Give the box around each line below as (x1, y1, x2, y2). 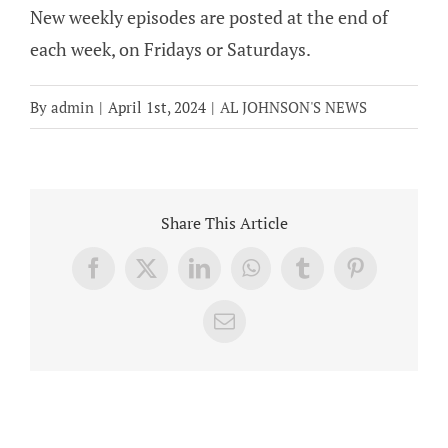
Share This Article (160, 211, 288, 234)
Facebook (91, 266, 175, 288)
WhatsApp (249, 266, 340, 288)
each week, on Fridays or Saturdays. (30, 37, 311, 62)
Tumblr (300, 266, 364, 288)
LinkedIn (197, 266, 277, 288)
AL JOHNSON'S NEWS (220, 97, 367, 118)
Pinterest (353, 266, 428, 288)
